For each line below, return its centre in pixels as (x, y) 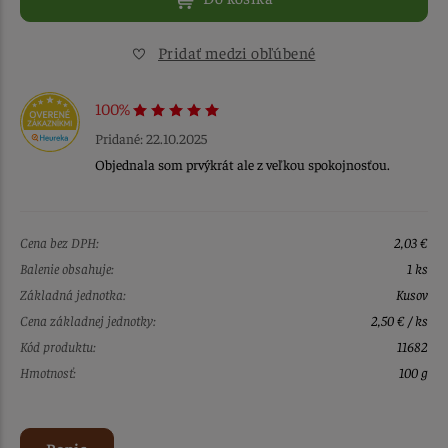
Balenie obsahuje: (67, 267)
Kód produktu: (58, 345)
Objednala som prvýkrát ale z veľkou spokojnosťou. (242, 163)
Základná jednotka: (73, 293)
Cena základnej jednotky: (88, 319)
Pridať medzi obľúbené (237, 52)
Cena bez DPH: (59, 241)
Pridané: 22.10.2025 (151, 137)
